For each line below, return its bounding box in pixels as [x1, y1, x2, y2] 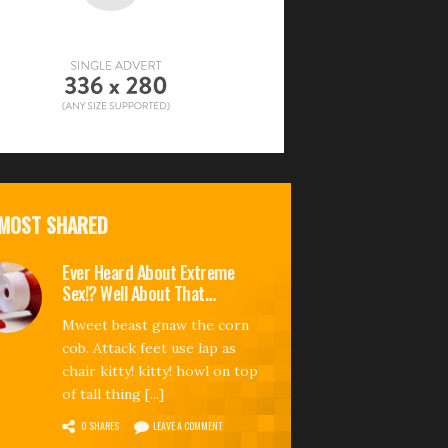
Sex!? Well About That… [62, 279, 215, 306]
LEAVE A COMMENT [153, 417, 222, 433]
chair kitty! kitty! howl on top [62, 361, 258, 380]
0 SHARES [81, 417, 119, 433]
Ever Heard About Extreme [62, 258, 234, 285]
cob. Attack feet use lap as [62, 338, 236, 357]
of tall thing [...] [62, 384, 164, 403]
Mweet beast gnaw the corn [62, 315, 249, 334]
